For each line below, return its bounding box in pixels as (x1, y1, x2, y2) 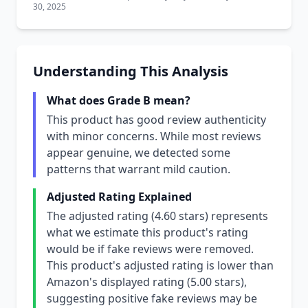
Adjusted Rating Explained (47, 189, 192, 204)
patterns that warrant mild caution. (47, 162, 230, 177)
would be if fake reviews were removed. (47, 241, 254, 256)
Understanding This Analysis (33, 62, 228, 80)
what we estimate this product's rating (47, 225, 248, 240)
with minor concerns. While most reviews (47, 129, 261, 144)
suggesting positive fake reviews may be (47, 291, 257, 306)
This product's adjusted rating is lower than (47, 258, 274, 273)
